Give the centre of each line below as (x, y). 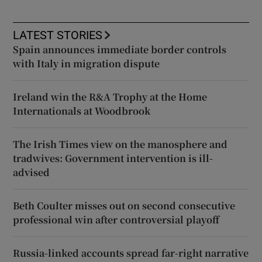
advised (32, 172)
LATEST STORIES (58, 35)
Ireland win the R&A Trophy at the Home (110, 96)
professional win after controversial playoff (116, 219)
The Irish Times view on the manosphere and (120, 144)
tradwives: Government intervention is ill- (113, 158)
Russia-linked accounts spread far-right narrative (131, 253)
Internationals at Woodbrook (82, 111)
